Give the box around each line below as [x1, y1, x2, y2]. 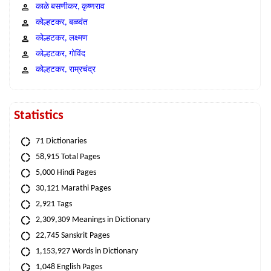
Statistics [14, 109, 64, 123]
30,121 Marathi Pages [36, 184, 111, 193]
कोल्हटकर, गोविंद [36, 50, 85, 59]
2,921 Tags [36, 200, 72, 209]
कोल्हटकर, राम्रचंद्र [36, 65, 96, 74]
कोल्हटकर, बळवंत [36, 18, 88, 27]
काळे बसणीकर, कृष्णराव [36, 2, 105, 11]
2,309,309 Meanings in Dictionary [36, 215, 150, 224]
